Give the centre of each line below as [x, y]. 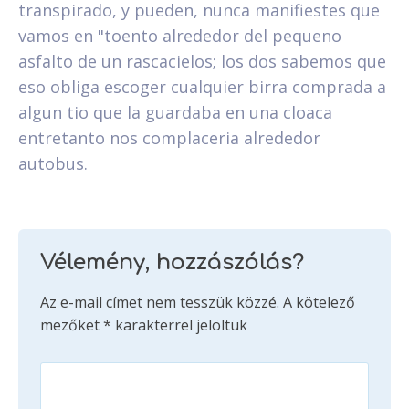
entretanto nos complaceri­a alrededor [169, 137]
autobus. [53, 163]
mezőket [72, 325]
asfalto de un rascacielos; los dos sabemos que [202, 61]
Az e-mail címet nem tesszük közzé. [160, 302]
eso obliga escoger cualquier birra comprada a [202, 86]
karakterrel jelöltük [179, 325]
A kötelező [319, 302]
